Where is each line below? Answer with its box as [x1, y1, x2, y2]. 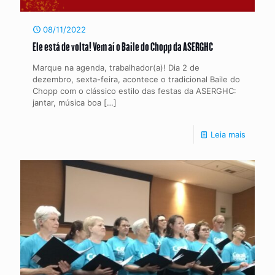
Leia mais [211, 130, 246, 139]
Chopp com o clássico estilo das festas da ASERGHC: [33, 86, 236, 96]
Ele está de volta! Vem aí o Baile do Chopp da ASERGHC [33, 39, 213, 53]
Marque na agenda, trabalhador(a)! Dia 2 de [33, 63, 199, 72]
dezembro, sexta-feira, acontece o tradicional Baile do [33, 74, 240, 84]
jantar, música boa [33, 98, 101, 107]
